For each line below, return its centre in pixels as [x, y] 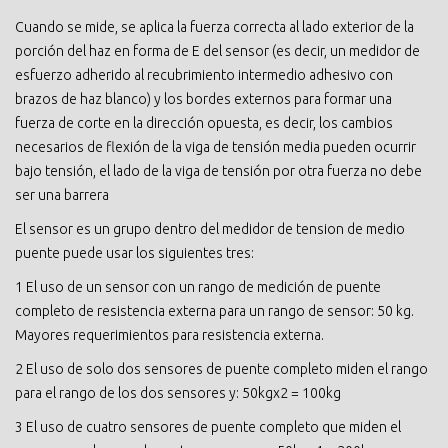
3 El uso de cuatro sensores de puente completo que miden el [208, 426]
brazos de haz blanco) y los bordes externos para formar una [203, 98]
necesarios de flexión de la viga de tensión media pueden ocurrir [215, 146]
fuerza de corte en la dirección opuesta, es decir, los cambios [204, 122]
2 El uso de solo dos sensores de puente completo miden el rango [221, 368]
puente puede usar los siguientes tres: [134, 252]
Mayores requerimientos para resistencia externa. [169, 334]
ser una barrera [62, 194]
